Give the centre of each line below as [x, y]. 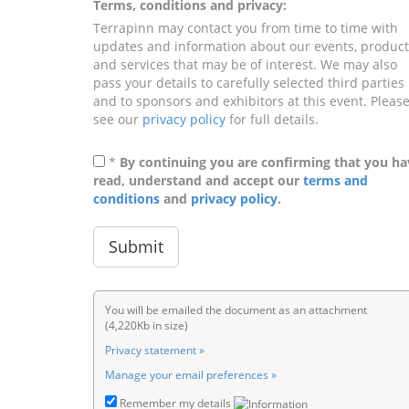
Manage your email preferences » [191, 375]
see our [118, 119]
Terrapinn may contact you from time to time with [246, 28]
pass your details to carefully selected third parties [249, 83]
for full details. [272, 119]
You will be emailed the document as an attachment [236, 310]
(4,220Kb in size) [147, 325]
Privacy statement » [155, 350]
